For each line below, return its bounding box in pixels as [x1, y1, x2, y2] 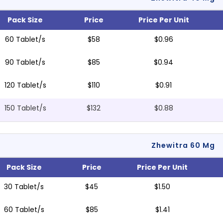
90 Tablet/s [5, 57, 46, 68]
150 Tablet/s [4, 103, 46, 113]
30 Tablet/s [4, 182, 44, 192]
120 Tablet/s [4, 80, 46, 91]
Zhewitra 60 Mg [151, 140, 215, 151]
